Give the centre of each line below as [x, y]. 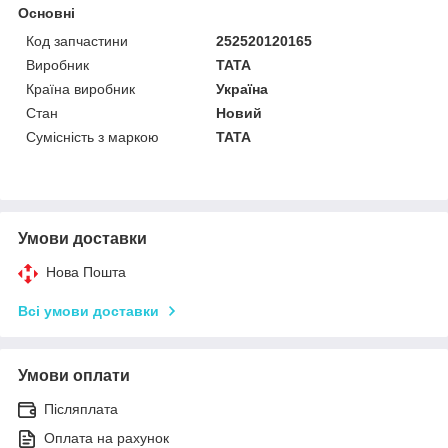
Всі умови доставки [88, 310]
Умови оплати [74, 375]
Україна [242, 88]
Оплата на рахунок [106, 437]
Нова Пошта [86, 271]
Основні [46, 12]
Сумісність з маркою [92, 136]
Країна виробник [80, 88]
